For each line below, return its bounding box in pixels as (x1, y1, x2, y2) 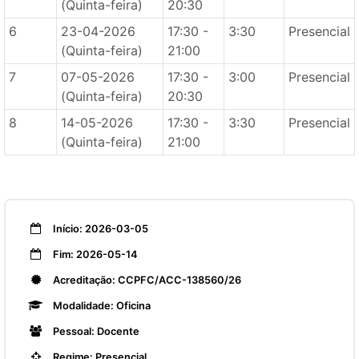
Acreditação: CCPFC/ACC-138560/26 (50, 274, 241, 286)
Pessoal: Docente (50, 325, 139, 337)
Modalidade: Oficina (50, 300, 151, 312)
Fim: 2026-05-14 (50, 248, 138, 260)
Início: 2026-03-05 (50, 223, 148, 235)
